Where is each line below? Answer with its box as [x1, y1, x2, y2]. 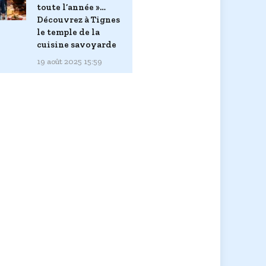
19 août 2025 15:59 [37, 56, 102, 66]
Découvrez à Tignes [37, 14, 120, 25]
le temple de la [37, 26, 100, 37]
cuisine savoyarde [37, 39, 116, 50]
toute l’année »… [37, 1, 106, 12]
